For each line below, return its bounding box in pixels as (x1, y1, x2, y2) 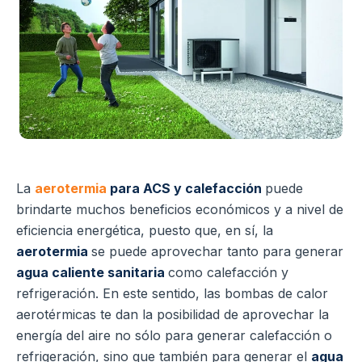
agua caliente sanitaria (16, 264, 168, 281)
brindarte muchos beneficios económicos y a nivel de (16, 201, 343, 218)
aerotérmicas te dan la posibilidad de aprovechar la (16, 306, 329, 323)
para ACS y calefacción (110, 180, 265, 197)
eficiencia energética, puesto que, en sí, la (16, 222, 273, 239)
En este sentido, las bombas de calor (103, 285, 328, 302)
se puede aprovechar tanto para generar (91, 243, 343, 260)
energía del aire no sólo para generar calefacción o (16, 327, 332, 344)
